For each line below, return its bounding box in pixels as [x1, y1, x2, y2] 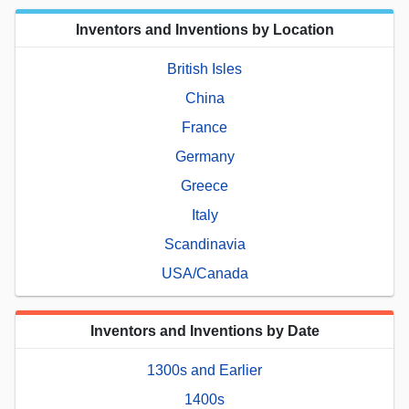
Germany [174, 148, 235, 164]
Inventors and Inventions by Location [75, 21, 334, 37]
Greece [181, 177, 228, 194]
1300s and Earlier [147, 362, 262, 378]
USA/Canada [161, 265, 248, 281]
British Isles [167, 60, 242, 77]
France [182, 119, 227, 135]
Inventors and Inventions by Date [89, 322, 320, 339]
